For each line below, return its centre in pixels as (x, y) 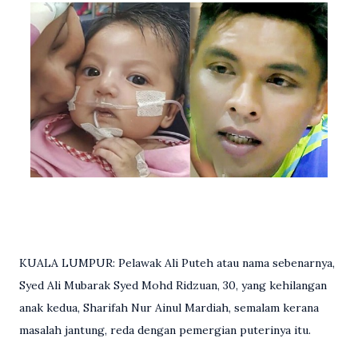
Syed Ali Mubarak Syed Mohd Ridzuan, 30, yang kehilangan (173, 286)
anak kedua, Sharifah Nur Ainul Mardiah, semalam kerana (169, 308)
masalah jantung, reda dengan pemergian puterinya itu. (165, 330)
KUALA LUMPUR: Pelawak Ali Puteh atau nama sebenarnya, (177, 263)
